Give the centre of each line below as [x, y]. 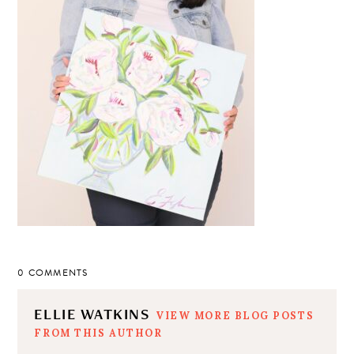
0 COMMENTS [53, 273]
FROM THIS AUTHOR [98, 333]
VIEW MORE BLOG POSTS [235, 316]
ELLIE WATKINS [95, 314]
